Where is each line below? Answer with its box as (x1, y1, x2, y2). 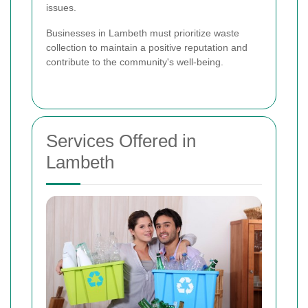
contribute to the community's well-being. (46, 56, 223, 67)
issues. (46, 1, 76, 13)
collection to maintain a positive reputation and (46, 41, 247, 53)
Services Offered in (46, 130, 196, 151)
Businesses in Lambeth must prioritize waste (46, 27, 239, 38)
